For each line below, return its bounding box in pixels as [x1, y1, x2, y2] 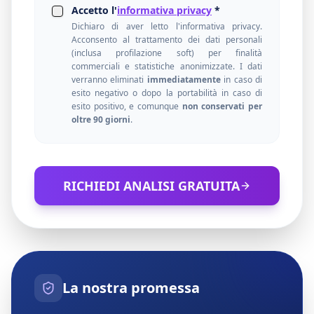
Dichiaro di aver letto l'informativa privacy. [71, 20, 262, 32]
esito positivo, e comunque [71, 100, 182, 112]
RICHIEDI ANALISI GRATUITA [63, 177, 240, 194]
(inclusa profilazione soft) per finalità [71, 47, 262, 59]
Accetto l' [71, 4, 117, 17]
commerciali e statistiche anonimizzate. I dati [71, 60, 262, 72]
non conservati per [182, 100, 263, 112]
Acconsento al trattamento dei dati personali [71, 34, 262, 46]
